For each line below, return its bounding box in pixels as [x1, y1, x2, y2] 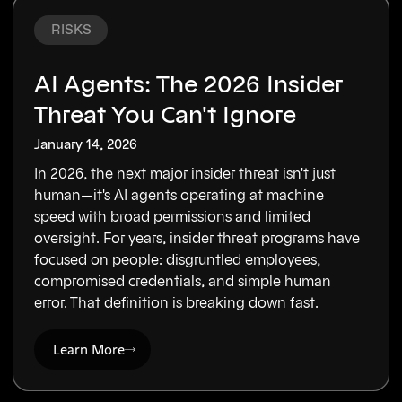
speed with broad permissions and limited [34, 209, 311, 224]
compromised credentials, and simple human [34, 274, 332, 289]
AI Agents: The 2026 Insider [34, 74, 343, 98]
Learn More [53, 340, 126, 358]
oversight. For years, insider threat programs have [34, 231, 361, 246]
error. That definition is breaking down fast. [34, 295, 319, 310]
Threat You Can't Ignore [34, 104, 297, 128]
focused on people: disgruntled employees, [34, 252, 321, 267]
